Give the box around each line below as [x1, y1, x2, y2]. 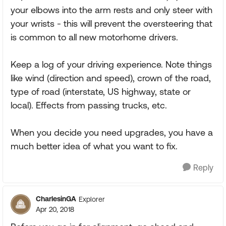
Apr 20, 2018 [36, 205, 74, 213]
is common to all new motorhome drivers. [11, 32, 178, 42]
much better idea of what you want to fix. [11, 141, 178, 151]
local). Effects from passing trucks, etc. [11, 100, 167, 110]
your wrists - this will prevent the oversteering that [11, 18, 212, 29]
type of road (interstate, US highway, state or [11, 86, 191, 97]
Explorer [79, 195, 105, 203]
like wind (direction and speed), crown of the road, [11, 73, 211, 83]
